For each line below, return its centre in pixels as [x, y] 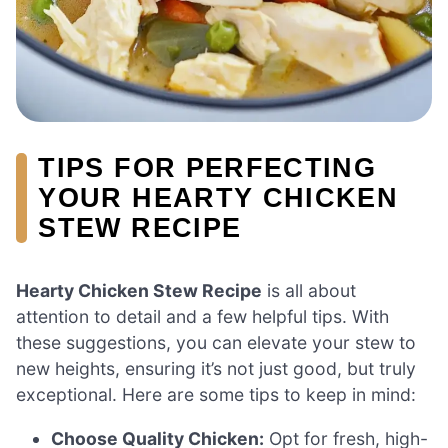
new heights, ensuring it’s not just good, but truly [216, 369]
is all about [309, 291]
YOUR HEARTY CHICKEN [218, 197]
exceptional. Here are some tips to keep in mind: [216, 395]
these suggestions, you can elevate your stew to [216, 343]
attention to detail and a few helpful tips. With [202, 317]
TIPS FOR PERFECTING [207, 167]
